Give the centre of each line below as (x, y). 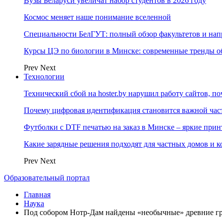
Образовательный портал (47, 178)
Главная (37, 194)
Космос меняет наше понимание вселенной (97, 17)
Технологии (44, 77)
